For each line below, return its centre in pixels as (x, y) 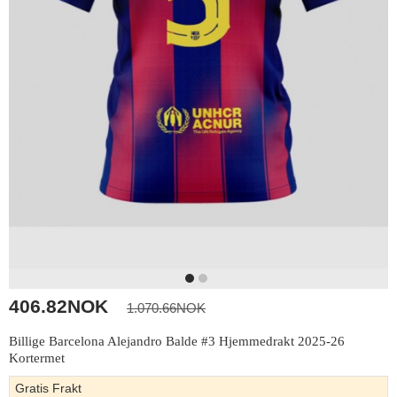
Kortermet (37, 358)
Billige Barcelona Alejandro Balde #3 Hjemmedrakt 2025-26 (177, 341)
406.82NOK (58, 306)
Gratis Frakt (48, 388)
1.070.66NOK (166, 307)
